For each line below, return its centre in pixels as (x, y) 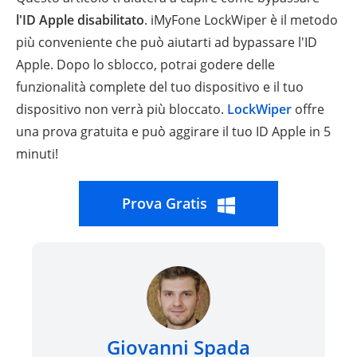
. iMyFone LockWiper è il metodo (241, 20)
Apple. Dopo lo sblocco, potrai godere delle (145, 65)
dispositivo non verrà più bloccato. (122, 110)
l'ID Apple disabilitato (80, 20)
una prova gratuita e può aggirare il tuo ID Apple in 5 (173, 132)
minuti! (37, 154)
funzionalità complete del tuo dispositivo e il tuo (160, 87)
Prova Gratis (165, 204)
